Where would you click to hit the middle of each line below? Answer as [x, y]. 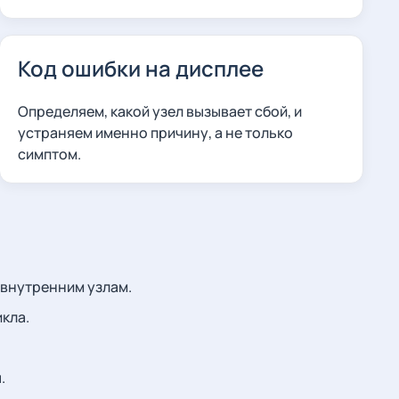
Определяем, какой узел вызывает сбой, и [159, 111]
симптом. [49, 154]
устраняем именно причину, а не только [155, 133]
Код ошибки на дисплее [140, 68]
